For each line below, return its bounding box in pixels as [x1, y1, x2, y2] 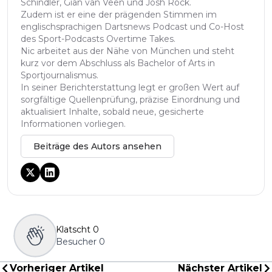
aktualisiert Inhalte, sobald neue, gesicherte [21, 106, 204, 118]
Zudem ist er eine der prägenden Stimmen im [21, 9, 217, 21]
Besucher [56, 236, 97, 248]
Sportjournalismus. [21, 70, 98, 81]
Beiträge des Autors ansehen [33, 141, 161, 152]
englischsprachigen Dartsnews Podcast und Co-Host [21, 21, 244, 33]
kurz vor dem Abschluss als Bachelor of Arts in [21, 58, 215, 69]
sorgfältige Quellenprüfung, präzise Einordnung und [21, 94, 240, 106]
